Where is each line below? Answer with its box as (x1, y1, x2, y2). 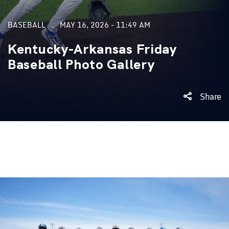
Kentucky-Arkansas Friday (8, 40, 177, 58)
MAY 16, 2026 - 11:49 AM (60, 19, 150, 31)
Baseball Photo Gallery (8, 56, 155, 73)
